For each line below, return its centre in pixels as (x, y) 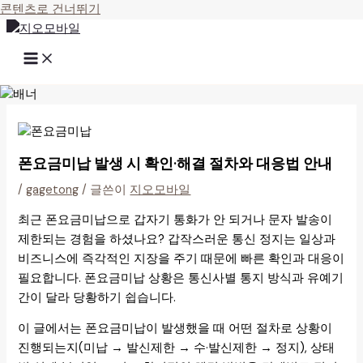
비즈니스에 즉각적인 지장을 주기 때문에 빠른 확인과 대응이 (181, 258)
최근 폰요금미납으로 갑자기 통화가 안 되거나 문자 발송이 (175, 220)
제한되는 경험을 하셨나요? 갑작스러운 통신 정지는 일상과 (177, 239)
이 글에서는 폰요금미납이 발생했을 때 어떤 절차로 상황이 (175, 329)
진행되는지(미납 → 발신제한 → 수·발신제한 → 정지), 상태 (177, 348)
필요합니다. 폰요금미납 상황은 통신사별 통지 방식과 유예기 (181, 278)
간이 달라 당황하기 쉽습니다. (97, 297)
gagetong (53, 190)
